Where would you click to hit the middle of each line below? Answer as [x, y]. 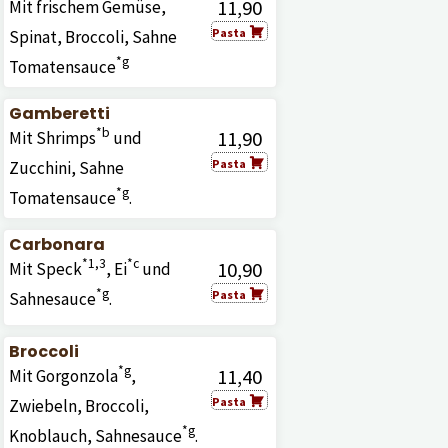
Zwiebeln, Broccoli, [78, 406]
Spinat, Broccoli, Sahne [92, 37]
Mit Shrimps [52, 138]
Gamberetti [59, 113]
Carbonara [56, 244]
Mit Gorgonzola [63, 376]
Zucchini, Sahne [66, 168]
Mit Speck [45, 269]
